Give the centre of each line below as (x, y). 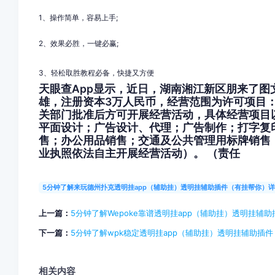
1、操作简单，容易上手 (77, 17)
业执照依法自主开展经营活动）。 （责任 (139, 153)
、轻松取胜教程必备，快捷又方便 (99, 73)
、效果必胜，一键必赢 (79, 43)
